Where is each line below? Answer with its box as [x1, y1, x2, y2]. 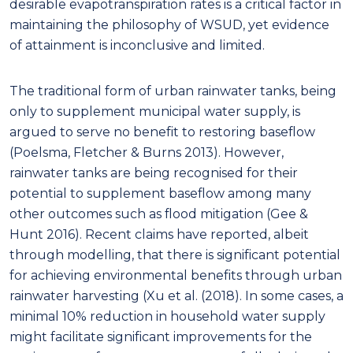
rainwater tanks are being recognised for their [9, 165, 298, 180]
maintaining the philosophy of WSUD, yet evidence [9, 17, 329, 32]
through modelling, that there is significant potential [9, 247, 340, 262]
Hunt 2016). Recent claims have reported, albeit [9, 226, 309, 242]
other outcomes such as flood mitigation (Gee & [9, 206, 308, 221]
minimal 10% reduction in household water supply [9, 308, 325, 324]
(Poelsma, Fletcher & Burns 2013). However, [9, 144, 284, 160]
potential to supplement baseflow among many [9, 185, 311, 201]
